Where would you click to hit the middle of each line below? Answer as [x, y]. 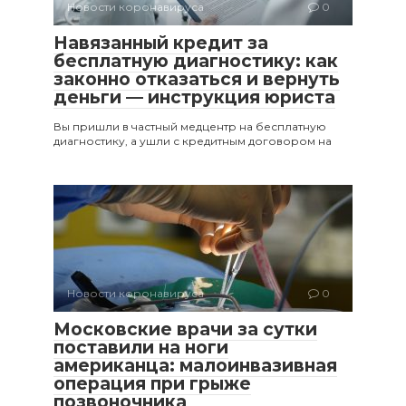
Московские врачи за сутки [185, 330]
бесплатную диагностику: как [196, 62]
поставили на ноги [141, 348]
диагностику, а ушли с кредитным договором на [193, 141]
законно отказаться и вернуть [197, 80]
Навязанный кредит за [161, 43]
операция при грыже [152, 384]
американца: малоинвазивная [195, 366]
